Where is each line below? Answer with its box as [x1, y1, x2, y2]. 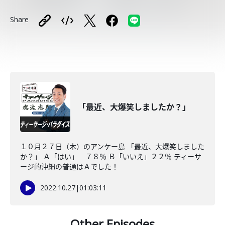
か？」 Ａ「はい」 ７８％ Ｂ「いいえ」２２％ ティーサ [20, 152, 201, 161]
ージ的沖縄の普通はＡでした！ [20, 162, 119, 171]
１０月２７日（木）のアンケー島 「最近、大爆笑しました [20, 142, 204, 151]
